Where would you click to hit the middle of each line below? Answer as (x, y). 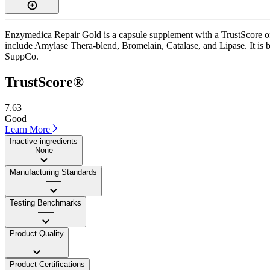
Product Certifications (47, 264)
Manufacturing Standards (53, 172)
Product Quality (37, 233)
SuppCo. (22, 56)
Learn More (29, 129)
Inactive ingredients (44, 141)
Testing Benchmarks (46, 202)
